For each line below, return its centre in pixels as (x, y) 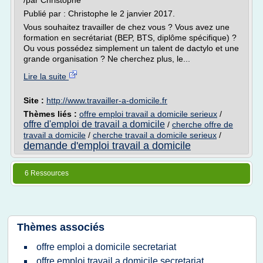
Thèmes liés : (51, 114)
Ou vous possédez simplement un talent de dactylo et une (131, 48)
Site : (35, 100)
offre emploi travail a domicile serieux (148, 114)
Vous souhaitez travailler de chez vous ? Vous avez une (127, 27)
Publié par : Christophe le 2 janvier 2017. (99, 14)
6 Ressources (47, 173)
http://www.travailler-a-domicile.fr (107, 100)
